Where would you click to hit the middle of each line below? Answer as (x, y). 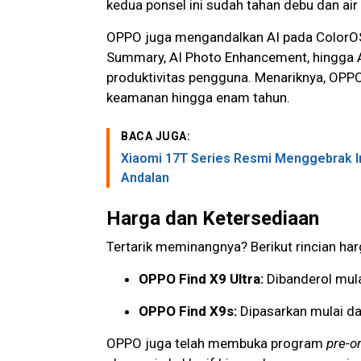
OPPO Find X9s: (188, 311)
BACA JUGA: (156, 137)
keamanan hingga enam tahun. (198, 98)
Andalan (145, 178)
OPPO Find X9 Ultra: (201, 279)
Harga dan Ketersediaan (213, 219)
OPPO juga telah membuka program (216, 344)
